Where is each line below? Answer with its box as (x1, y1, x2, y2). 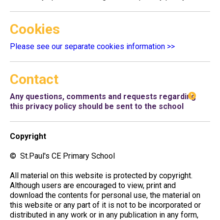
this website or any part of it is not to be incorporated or (10, 200, 201, 210)
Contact (10, 71, 58, 87)
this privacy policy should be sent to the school (10, 102, 184, 111)
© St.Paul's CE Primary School (10, 151, 115, 161)
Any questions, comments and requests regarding (10, 92, 196, 101)
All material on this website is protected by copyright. (10, 171, 192, 180)
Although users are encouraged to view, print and (10, 181, 176, 190)
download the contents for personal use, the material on (10, 191, 200, 200)
